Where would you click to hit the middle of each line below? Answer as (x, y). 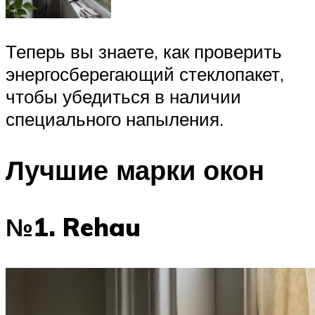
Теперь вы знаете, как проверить (144, 52)
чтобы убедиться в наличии (123, 97)
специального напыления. (115, 119)
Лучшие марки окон (135, 170)
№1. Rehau (73, 227)
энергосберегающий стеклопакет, (145, 74)
